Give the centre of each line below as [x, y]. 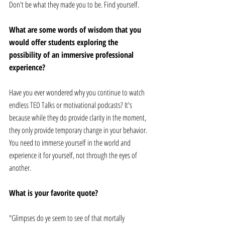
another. [21, 168]
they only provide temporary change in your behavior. [79, 130]
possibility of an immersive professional [72, 55]
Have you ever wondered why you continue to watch [78, 93]
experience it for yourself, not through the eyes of [74, 155]
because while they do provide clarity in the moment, [78, 118]
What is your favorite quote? [54, 193]
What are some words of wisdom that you [76, 30]
